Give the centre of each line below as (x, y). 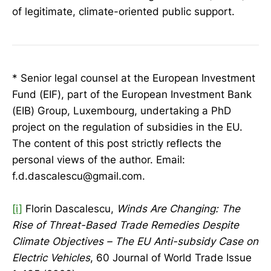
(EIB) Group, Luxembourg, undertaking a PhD (122, 111)
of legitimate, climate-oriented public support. (123, 12)
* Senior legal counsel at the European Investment (134, 78)
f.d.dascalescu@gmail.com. (79, 176)
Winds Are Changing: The (178, 209)
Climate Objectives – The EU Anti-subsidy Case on (135, 242)
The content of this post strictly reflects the (117, 143)
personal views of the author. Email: (99, 160)
